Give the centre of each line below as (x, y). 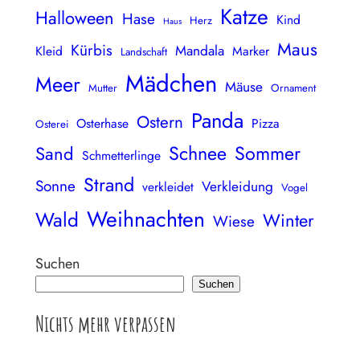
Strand (109, 184)
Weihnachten (146, 219)
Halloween (75, 17)
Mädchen (171, 83)
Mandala (200, 50)
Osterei (52, 124)
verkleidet (168, 186)
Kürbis (92, 50)
